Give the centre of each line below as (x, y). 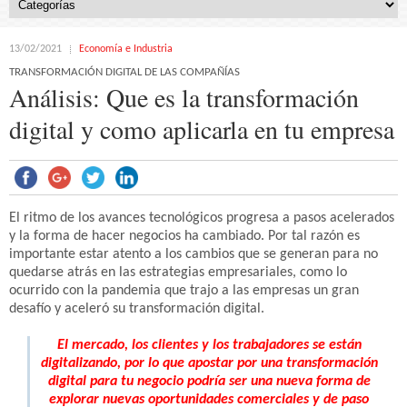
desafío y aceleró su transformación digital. (137, 309)
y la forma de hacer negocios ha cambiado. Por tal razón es (184, 236)
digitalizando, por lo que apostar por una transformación (209, 363)
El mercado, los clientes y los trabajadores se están (209, 345)
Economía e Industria (126, 49)
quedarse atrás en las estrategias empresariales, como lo (178, 273)
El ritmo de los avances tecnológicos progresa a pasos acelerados (202, 218)
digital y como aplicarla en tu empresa (202, 129)
